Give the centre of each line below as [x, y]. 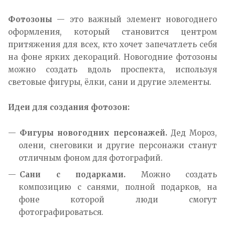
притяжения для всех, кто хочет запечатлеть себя [113, 44]
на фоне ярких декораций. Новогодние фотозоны [113, 57]
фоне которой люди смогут [118, 199]
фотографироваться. [61, 212]
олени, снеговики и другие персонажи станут [118, 145]
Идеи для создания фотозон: [69, 107]
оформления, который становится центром [113, 32]
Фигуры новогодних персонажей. [93, 133]
